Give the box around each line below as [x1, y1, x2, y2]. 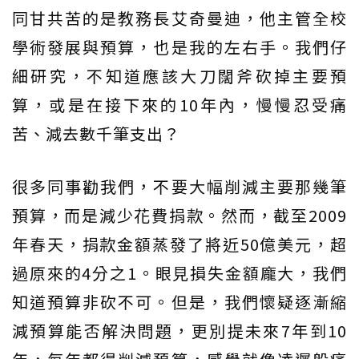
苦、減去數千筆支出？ [12, 122, 180, 146]
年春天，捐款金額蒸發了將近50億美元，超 [12, 232, 347, 256]
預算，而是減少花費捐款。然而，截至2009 [12, 204, 347, 228]
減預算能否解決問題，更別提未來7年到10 [12, 319, 347, 343]
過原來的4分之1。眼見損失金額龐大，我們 [12, 261, 347, 285]
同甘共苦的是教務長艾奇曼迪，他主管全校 [12, 6, 347, 30]
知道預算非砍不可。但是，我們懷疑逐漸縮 [12, 290, 347, 314]
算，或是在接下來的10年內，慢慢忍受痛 [12, 93, 347, 117]
